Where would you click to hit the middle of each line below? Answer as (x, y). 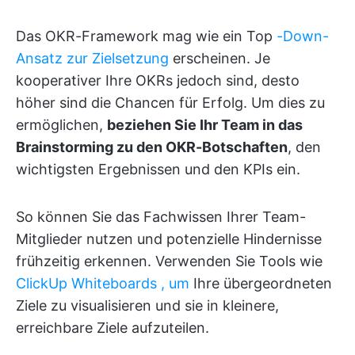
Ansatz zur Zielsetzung (92, 58)
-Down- (303, 36)
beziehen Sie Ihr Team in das (205, 124)
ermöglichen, (61, 124)
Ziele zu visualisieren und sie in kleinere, (147, 305)
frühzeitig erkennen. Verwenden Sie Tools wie (169, 261)
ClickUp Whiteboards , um (105, 283)
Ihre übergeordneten (263, 283)
